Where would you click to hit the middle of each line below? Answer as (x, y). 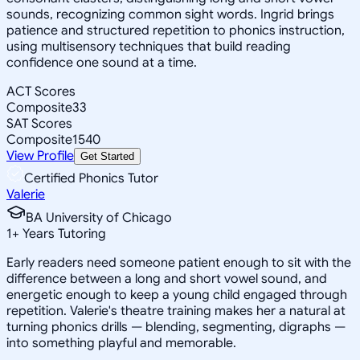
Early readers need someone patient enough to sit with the (179, 262)
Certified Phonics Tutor (91, 178)
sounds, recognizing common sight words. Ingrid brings (170, 14)
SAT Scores (39, 123)
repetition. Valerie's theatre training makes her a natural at (176, 311)
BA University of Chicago (99, 217)
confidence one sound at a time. (102, 62)
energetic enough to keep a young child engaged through (177, 295)
